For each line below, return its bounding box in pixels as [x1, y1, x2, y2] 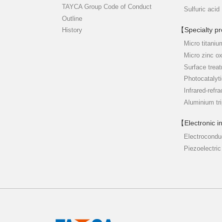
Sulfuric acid [184, 5, 220, 13]
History [62, 26, 82, 34]
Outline [62, 14, 82, 22]
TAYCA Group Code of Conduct [62, 2, 152, 10]
